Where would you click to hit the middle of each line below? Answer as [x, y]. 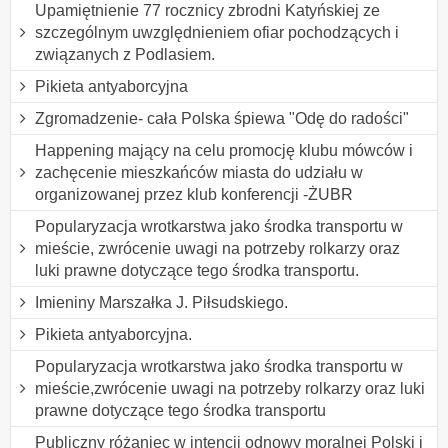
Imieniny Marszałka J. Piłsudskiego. [161, 302]
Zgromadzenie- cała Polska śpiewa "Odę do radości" [222, 118]
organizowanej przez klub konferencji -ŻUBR [194, 194]
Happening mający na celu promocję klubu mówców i [224, 150]
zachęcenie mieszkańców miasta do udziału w [199, 172]
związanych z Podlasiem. [125, 54]
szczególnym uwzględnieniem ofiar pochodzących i [217, 32]
